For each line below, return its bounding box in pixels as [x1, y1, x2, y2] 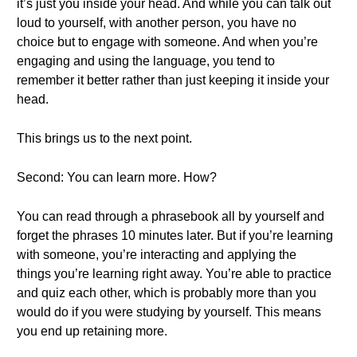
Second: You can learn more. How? [17, 171, 217, 184]
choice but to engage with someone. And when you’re [17, 35, 318, 49]
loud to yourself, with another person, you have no [17, 16, 296, 29]
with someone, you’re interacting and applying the [17, 248, 296, 261]
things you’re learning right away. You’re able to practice [17, 267, 331, 280]
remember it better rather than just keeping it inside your [17, 73, 329, 87]
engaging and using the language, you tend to [17, 54, 275, 68]
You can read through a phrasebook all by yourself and [17, 210, 324, 223]
